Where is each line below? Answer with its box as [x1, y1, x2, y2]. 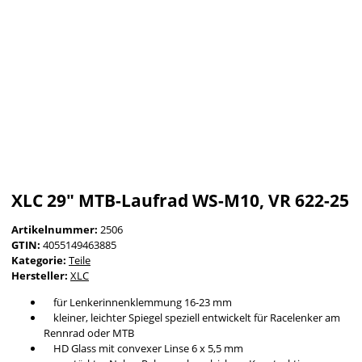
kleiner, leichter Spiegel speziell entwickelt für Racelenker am [44, 309, 340, 325]
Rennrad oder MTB [44, 325, 134, 340]
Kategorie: [11, 252, 69, 267]
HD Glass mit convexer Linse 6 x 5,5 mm [44, 340, 243, 356]
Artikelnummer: [11, 221, 100, 237]
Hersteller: [11, 267, 68, 283]
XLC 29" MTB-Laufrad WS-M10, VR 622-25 [11, 188, 349, 212]
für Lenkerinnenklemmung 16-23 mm [44, 294, 232, 309]
